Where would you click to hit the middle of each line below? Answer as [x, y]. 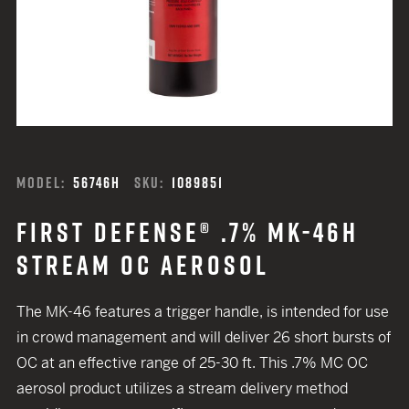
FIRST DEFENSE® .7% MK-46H [188, 232]
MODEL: [41, 183]
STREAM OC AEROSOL [143, 265]
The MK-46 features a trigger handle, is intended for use [203, 312]
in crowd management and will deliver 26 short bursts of [204, 337]
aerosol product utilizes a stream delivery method [182, 388]
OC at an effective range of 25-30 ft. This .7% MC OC [192, 363]
